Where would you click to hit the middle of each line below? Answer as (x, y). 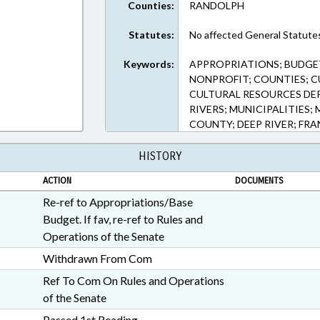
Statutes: (152, 35)
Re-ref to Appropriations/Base (117, 202)
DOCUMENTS (259, 181)
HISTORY (160, 156)
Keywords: (149, 64)
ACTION (57, 181)
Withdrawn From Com (97, 258)
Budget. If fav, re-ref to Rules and (122, 219)
